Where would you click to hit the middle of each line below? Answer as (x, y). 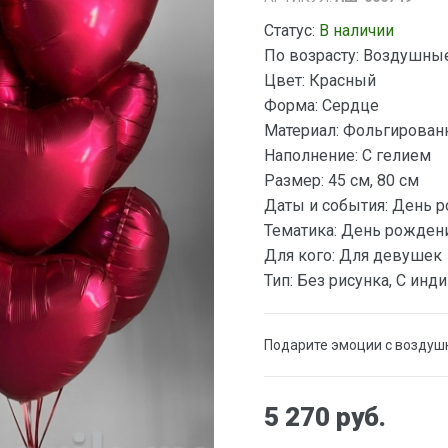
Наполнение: (311, 155)
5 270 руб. (325, 416)
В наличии (356, 30)
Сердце (348, 105)
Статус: (289, 30)
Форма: (291, 105)
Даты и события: (326, 205)
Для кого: (299, 255)
